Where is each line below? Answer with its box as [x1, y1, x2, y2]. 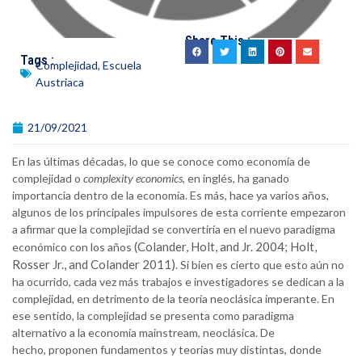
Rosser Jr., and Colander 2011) [12, 257, 175, 272]
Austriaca [36, 75, 84, 90]
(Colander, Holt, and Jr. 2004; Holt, [134, 239, 317, 255]
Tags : [20, 53, 54, 69]
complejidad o [12, 171, 83, 186]
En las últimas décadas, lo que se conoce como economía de [12, 154, 310, 169]
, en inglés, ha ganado [183, 171, 289, 186]
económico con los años [12, 240, 134, 255]
